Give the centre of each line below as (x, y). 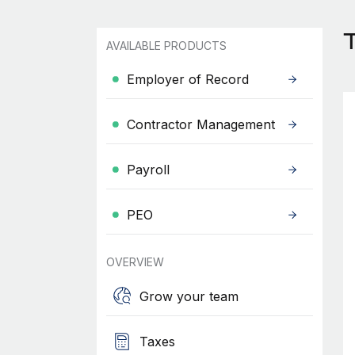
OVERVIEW (135, 262)
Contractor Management (200, 124)
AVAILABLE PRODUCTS (166, 46)
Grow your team (189, 296)
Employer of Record (187, 79)
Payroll (148, 170)
